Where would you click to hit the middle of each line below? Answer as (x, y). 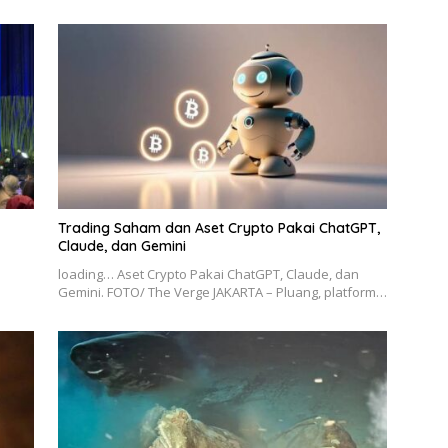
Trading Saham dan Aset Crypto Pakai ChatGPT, (218, 228)
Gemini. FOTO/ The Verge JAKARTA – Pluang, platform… (222, 292)
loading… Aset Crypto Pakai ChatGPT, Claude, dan (208, 274)
